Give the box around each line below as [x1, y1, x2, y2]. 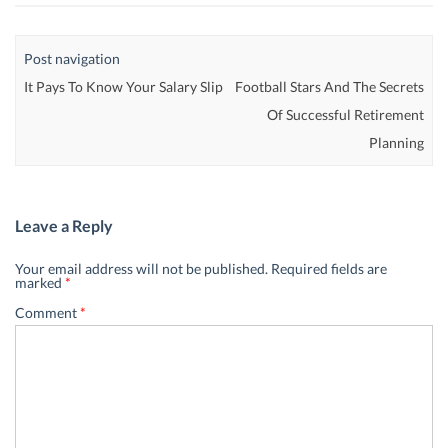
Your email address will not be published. [15, 259, 268, 277]
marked [15, 273, 65, 291]
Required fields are [271, 259, 387, 277]
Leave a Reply [15, 215, 113, 235]
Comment [15, 303, 80, 321]
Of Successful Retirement [266, 105, 424, 123]
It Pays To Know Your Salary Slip [24, 77, 224, 95]
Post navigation [24, 49, 121, 67]
